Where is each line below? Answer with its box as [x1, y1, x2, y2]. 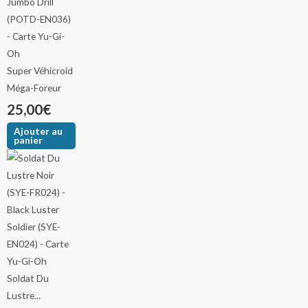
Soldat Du [7, 272, 49, 285]
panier [14, 134, 43, 146]
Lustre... [7, 289, 41, 302]
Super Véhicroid [7, 64, 73, 76]
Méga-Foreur [7, 81, 61, 93]
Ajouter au [14, 125, 63, 137]
